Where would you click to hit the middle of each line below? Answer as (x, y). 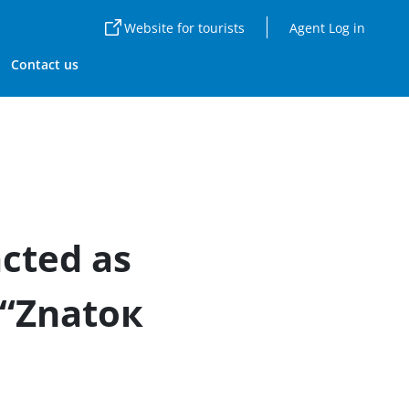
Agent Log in (327, 27)
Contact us (44, 64)
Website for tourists (184, 27)
